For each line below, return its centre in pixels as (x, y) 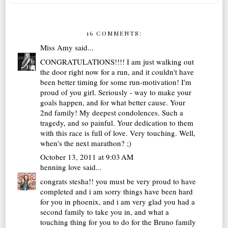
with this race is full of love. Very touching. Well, (118, 133)
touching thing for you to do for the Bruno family (118, 222)
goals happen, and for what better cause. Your (113, 102)
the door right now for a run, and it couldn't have (117, 72)
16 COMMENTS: (114, 33)
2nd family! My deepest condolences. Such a (112, 112)
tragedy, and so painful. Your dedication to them (117, 122)
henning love (61, 167)
